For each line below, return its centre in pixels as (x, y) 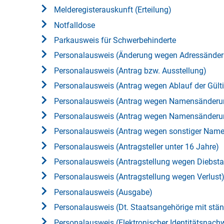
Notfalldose (74, 25)
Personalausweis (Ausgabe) (103, 192)
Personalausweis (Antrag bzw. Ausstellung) (130, 70)
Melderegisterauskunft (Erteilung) (113, 10)
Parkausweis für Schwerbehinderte (115, 40)
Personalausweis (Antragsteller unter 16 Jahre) (136, 146)
